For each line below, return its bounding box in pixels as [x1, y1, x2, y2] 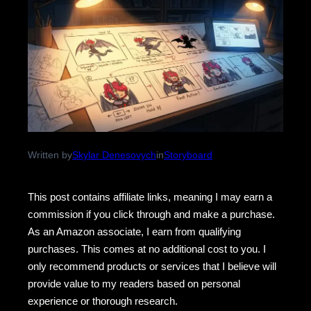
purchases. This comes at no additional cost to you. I [28, 242, 266, 255]
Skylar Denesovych [72, 149, 156, 160]
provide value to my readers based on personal [28, 277, 240, 289]
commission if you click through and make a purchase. [28, 208, 275, 220]
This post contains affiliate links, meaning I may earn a [28, 190, 272, 203]
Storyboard [164, 149, 212, 160]
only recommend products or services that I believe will [28, 260, 276, 272]
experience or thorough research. [28, 294, 178, 307]
